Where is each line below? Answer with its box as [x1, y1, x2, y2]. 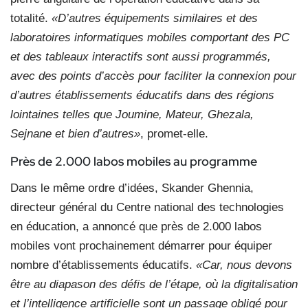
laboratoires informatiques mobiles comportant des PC [10, 30, 289, 44]
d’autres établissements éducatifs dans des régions [10, 88, 274, 102]
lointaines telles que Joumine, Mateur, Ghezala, [10, 107, 254, 121]
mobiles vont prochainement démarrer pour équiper [10, 239, 272, 252]
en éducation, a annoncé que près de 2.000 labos [10, 219, 262, 233]
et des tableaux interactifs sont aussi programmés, [10, 49, 271, 63]
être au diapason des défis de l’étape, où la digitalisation [10, 277, 298, 291]
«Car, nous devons [196, 258, 292, 272]
